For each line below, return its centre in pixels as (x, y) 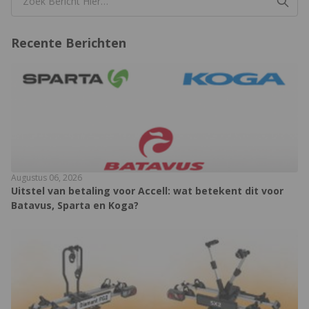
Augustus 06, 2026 (47, 178)
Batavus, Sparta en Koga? (75, 206)
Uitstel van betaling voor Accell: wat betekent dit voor (147, 191)
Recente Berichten (69, 43)
